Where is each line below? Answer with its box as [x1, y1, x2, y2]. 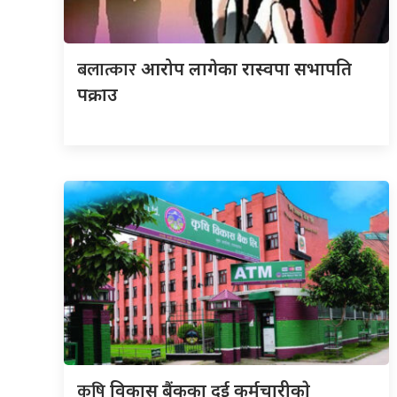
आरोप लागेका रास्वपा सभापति [141, 56, 352, 81]
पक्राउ [77, 82, 118, 106]
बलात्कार [77, 54, 141, 85]
